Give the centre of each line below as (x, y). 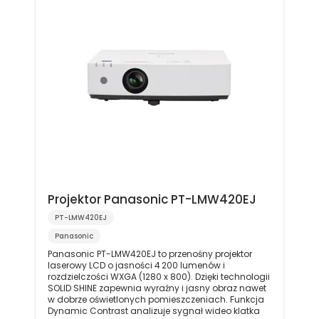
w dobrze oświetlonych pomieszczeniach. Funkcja (156, 299)
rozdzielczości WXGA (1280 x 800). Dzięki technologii (158, 276)
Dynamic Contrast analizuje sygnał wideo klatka (153, 310)
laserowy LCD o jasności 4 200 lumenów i (136, 265)
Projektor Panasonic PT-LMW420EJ (152, 200)
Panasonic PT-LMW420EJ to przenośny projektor (150, 253)
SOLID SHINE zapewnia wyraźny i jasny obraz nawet (157, 288)
